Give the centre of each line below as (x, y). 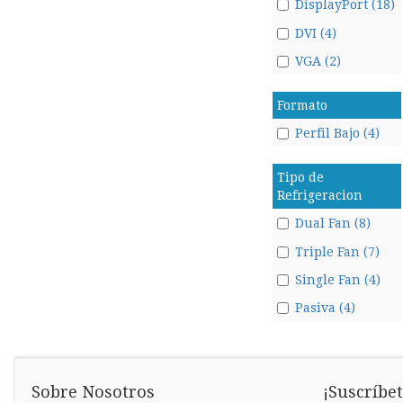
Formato (302, 105)
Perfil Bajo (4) (337, 133)
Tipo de (300, 177)
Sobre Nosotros (93, 392)
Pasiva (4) (325, 308)
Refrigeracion (319, 195)
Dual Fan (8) (332, 224)
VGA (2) (318, 61)
